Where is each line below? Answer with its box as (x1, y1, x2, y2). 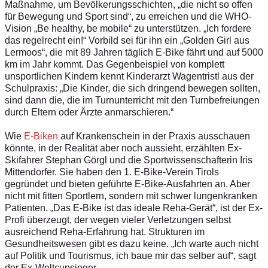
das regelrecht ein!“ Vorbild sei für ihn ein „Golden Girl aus (5, 35, 249, 45)
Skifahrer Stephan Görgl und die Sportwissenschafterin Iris (5, 154, 252, 165)
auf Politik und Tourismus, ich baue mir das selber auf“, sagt (5, 250, 256, 261)
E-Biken (24, 130, 58, 141)
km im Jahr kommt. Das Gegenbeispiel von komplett (5, 59, 224, 69)
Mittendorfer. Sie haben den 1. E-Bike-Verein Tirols (5, 166, 219, 177)
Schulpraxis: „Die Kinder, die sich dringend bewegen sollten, (5, 83, 260, 93)
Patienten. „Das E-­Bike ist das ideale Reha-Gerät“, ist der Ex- (5, 202, 263, 213)
